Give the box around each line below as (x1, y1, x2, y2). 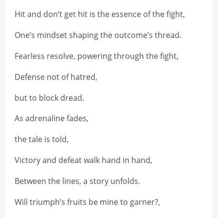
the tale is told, (15, 134, 69, 145)
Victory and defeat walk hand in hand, (15, 155, 152, 166)
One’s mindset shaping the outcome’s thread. (15, 30, 182, 41)
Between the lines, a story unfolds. (15, 176, 140, 187)
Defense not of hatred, (15, 72, 97, 83)
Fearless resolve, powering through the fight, (15, 51, 179, 62)
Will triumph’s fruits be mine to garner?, (15, 197, 160, 208)
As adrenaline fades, (15, 113, 89, 124)
